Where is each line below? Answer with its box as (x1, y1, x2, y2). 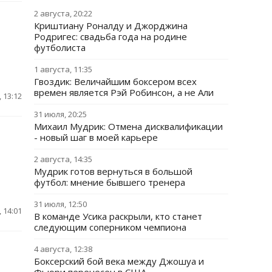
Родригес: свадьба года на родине (34, 30, 187, 42)
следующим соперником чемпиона (34, 221, 186, 233)
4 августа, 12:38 (34, 243, 92, 254)
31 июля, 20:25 (34, 109, 87, 120)
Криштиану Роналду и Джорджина (34, 19, 188, 32)
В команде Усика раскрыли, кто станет (34, 210, 202, 222)
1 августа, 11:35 (34, 64, 92, 75)
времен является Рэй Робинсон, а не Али (34, 86, 214, 98)
